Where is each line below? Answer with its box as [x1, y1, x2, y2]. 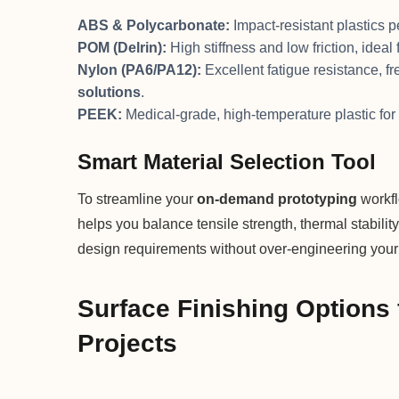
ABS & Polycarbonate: [77, 17, 230, 33]
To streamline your [77, 191, 197, 207]
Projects [77, 330, 177, 358]
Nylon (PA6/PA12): [77, 61, 201, 77]
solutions [77, 84, 141, 100]
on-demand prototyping [197, 191, 357, 207]
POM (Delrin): [77, 39, 167, 55]
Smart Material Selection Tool [77, 149, 376, 174]
